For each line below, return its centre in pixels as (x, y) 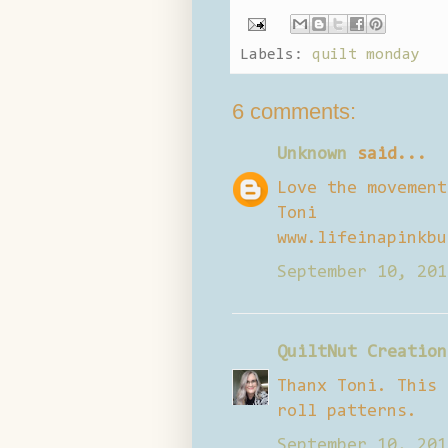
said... (387, 154)
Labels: (276, 54)
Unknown (312, 154)
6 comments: (294, 111)
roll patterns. (347, 411)
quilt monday (366, 54)
